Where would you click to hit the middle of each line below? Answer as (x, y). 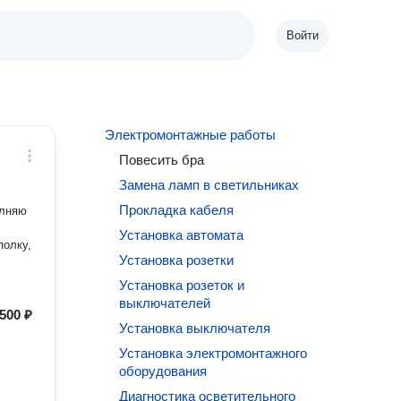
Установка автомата (182, 235)
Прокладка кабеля (177, 210)
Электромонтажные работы (191, 135)
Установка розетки (177, 260)
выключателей (165, 303)
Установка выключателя (195, 328)
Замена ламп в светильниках (209, 185)
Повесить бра (162, 160)
